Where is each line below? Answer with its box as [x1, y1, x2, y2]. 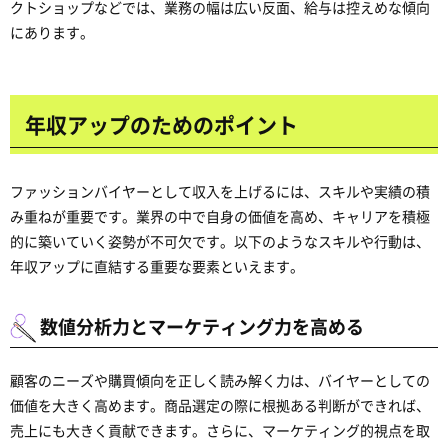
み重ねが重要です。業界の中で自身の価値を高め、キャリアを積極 [10, 206, 430, 226]
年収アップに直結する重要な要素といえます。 [10, 256, 304, 276]
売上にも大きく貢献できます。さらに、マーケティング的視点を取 [10, 420, 430, 440]
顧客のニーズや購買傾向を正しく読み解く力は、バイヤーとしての [10, 370, 430, 390]
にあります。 [10, 22, 94, 42]
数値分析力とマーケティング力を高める [40, 313, 364, 339]
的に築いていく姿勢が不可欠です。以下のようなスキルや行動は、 [10, 231, 430, 251]
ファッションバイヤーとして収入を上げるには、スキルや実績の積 [10, 181, 430, 201]
